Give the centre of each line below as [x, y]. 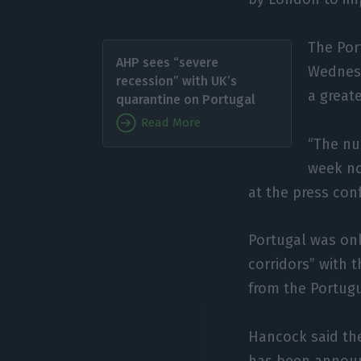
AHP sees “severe [167, 62]
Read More [169, 122]
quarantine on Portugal [185, 99]
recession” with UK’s [176, 81]
